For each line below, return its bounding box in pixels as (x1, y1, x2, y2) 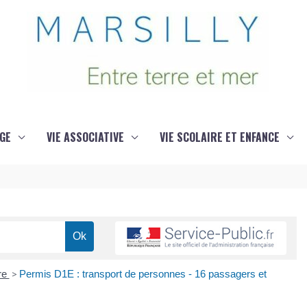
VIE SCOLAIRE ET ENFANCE (159, 129, 280, 145)
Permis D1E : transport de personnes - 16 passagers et (19, 268, 267, 280)
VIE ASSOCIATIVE (46, 129, 124, 145)
